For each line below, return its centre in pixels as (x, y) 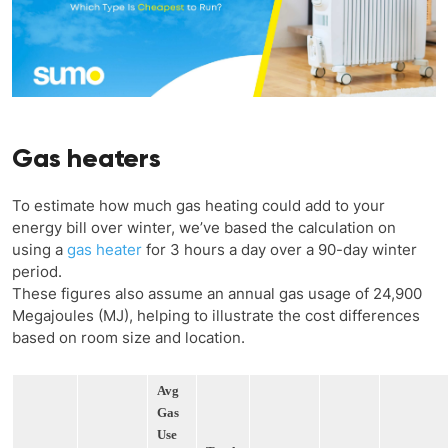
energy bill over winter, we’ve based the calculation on (204, 227)
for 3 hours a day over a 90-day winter (279, 249)
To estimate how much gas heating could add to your (198, 205)
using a (39, 249)
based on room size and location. (128, 337)
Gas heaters (90, 157)
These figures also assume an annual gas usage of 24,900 (217, 293)
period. (37, 271)
